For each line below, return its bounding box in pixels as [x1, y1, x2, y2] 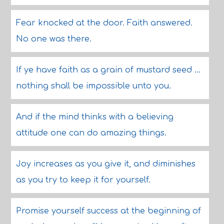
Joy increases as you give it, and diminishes [15, 159, 195, 168]
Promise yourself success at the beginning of [15, 206, 201, 215]
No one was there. [15, 34, 91, 43]
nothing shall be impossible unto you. [15, 81, 171, 90]
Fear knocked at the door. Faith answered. [15, 18, 192, 27]
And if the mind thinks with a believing [15, 112, 173, 121]
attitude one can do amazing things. [15, 128, 166, 137]
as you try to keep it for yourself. [15, 175, 150, 184]
